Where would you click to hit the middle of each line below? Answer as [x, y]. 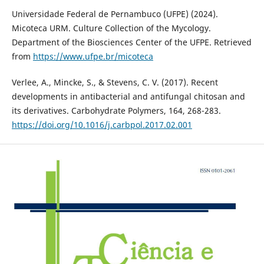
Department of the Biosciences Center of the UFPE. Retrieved [131, 42]
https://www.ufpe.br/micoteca [93, 56]
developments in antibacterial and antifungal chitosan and [128, 96]
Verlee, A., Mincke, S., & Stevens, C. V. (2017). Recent [115, 82]
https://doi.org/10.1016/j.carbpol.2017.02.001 [102, 124]
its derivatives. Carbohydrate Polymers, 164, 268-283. [116, 110]
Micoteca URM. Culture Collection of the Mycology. [111, 28]
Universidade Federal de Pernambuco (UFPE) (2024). [115, 14]
